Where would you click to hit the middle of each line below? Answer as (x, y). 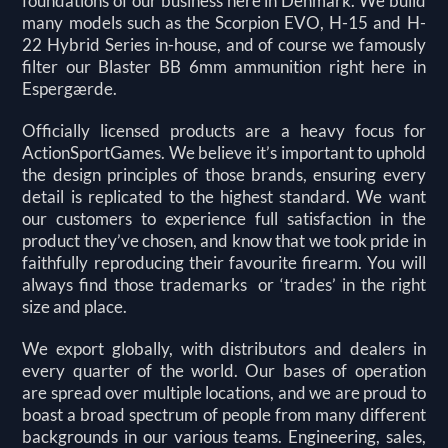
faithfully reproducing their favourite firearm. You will (224, 262)
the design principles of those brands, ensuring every (224, 174)
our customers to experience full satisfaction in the (224, 218)
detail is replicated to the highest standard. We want (224, 196)
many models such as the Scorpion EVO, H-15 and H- (224, 22)
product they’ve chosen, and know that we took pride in (224, 240)
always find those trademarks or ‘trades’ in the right (224, 284)
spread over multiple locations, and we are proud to (238, 392)
